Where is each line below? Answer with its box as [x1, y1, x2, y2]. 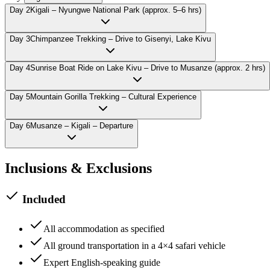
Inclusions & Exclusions [5, 160, 152, 177]
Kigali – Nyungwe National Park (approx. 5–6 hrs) [30, 5, 201, 15]
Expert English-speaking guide [43, 257, 160, 268]
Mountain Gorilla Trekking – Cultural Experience [30, 92, 196, 102]
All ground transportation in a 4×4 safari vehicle [43, 240, 225, 251]
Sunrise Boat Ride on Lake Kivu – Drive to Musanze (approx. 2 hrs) [30, 63, 265, 73]
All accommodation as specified [43, 224, 165, 234]
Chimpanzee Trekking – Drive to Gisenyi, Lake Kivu [30, 34, 211, 44]
